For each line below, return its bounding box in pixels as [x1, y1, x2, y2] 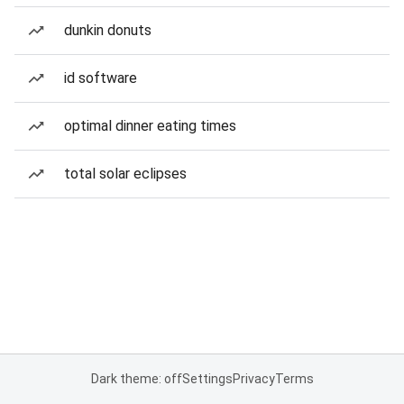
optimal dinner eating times [64, 117, 236, 134]
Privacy [232, 372, 275, 386]
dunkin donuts [64, 22, 151, 39]
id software [64, 69, 137, 87]
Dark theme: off [90, 372, 182, 386]
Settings [181, 372, 233, 386]
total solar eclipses [64, 165, 187, 182]
